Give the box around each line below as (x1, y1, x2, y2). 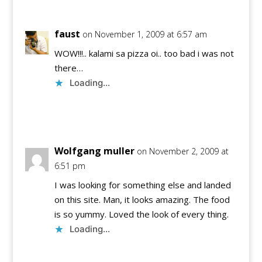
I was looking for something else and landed (54, 179, 231, 191)
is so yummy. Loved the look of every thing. (54, 208, 229, 220)
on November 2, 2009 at (136, 146, 229, 157)
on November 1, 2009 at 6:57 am (82, 29, 207, 40)
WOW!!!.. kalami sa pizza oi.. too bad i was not (54, 47, 234, 60)
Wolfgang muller (54, 144, 135, 158)
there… (54, 62, 83, 74)
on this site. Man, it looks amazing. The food (54, 194, 230, 206)
